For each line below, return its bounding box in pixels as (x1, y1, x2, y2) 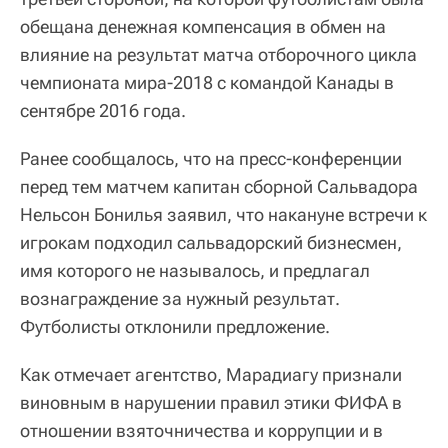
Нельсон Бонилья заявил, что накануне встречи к (20, 204, 427, 226)
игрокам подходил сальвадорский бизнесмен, (20, 232, 402, 254)
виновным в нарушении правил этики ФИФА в (20, 392, 402, 414)
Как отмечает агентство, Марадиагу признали (20, 364, 402, 386)
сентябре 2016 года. (20, 100, 186, 122)
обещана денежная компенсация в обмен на (20, 16, 386, 38)
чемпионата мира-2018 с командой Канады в (20, 72, 394, 94)
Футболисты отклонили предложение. (20, 316, 330, 338)
